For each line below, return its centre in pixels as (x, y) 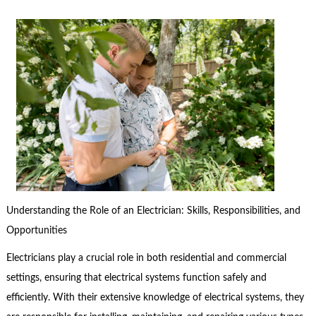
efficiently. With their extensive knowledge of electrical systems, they (155, 297)
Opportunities (36, 231)
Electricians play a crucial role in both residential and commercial (146, 258)
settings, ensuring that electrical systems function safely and (136, 278)
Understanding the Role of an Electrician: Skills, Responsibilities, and (153, 211)
